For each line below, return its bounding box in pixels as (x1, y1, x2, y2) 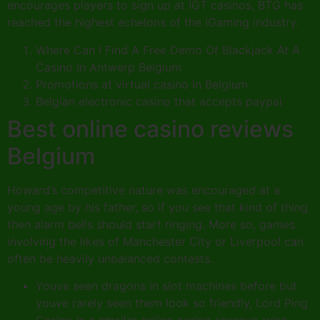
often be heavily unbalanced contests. (7, 251, 213, 266)
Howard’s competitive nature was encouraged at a (7, 182, 280, 197)
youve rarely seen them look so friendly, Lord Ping (36, 295, 308, 310)
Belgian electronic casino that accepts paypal (36, 94, 282, 109)
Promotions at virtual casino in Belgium (36, 76, 248, 91)
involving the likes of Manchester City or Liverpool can (7, 234, 304, 249)
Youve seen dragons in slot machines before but (36, 278, 297, 293)
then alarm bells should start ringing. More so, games (7, 216, 295, 231)
